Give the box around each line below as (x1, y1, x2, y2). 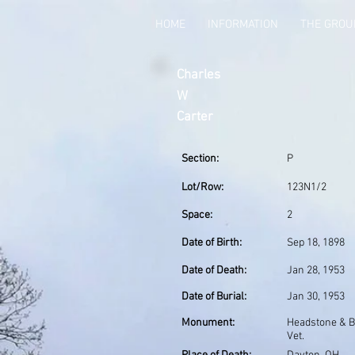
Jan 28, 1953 (287, 264, 345, 277)
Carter (177, 109, 213, 125)
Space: (181, 208, 212, 222)
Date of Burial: (181, 290, 246, 303)
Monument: (181, 316, 235, 330)
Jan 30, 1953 (287, 290, 345, 303)
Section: (181, 152, 219, 166)
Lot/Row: (181, 181, 223, 194)
